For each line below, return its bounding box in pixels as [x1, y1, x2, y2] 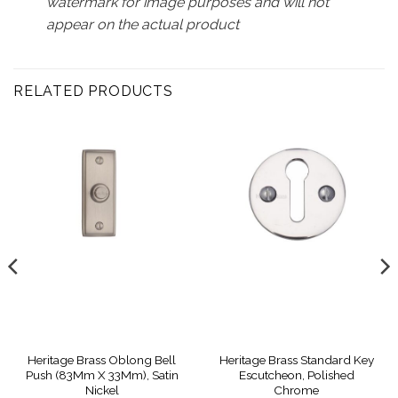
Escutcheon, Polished [238, 368, 354, 383]
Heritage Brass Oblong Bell [28, 353, 176, 368]
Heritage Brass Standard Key [219, 353, 374, 368]
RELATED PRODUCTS [13, 82, 173, 99]
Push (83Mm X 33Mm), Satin [25, 368, 179, 383]
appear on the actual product [45, 16, 239, 34]
